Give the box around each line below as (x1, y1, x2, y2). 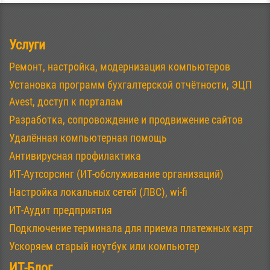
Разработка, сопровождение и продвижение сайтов (9, 113, 243, 126)
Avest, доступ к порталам (9, 95, 123, 108)
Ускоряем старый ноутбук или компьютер (9, 239, 199, 253)
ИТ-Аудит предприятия (9, 203, 112, 216)
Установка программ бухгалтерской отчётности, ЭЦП (9, 78, 252, 91)
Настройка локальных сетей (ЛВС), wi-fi (9, 185, 187, 198)
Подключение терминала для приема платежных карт (9, 221, 253, 234)
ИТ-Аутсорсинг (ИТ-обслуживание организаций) (9, 167, 224, 180)
